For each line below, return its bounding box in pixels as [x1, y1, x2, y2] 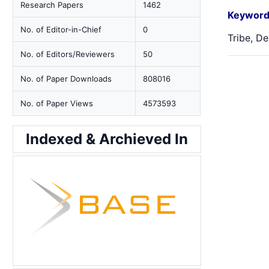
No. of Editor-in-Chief [20, 25, 102, 34]
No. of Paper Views [20, 98, 94, 108]
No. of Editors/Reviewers [20, 49, 115, 59]
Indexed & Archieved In [26, 130, 189, 148]
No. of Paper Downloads [20, 74, 112, 83]
